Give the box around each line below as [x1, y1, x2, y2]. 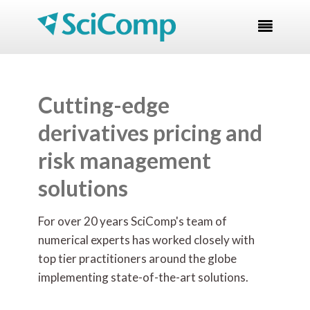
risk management [38, 147, 211, 174]
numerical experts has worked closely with [38, 232, 255, 247]
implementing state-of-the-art [38, 270, 198, 284]
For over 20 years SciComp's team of [38, 214, 227, 228]
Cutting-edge [38, 91, 170, 118]
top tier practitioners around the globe [38, 251, 237, 266]
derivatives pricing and [38, 119, 262, 146]
